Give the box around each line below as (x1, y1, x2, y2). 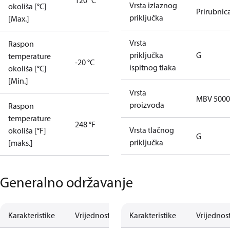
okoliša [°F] (8, 125, 46, 136)
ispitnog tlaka (129, 62, 176, 72)
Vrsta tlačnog (129, 125, 174, 135)
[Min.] (8, 75, 28, 86)
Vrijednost (75, 210, 110, 220)
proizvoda (129, 100, 164, 110)
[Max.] (8, 13, 29, 24)
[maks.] (8, 138, 33, 148)
